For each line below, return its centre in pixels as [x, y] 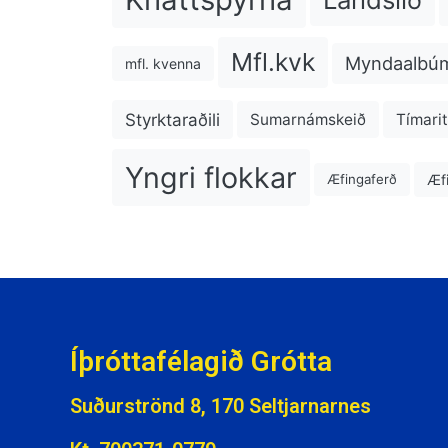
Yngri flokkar [211, 177]
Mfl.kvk [273, 61]
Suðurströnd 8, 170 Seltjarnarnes [220, 406]
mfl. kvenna [163, 64]
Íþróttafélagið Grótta [201, 362]
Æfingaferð [362, 179]
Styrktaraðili [172, 119]
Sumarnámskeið [308, 120]
